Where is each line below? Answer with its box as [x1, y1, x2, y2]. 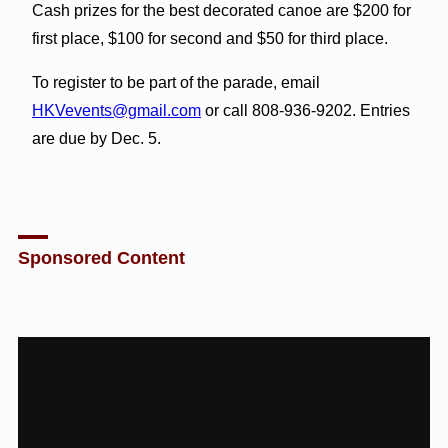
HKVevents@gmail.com [31, 101, 201, 119]
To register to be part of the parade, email [31, 73, 320, 91]
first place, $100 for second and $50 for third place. [31, 29, 388, 47]
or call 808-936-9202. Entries [200, 101, 410, 119]
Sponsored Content [17, 247, 185, 268]
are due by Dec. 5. [31, 129, 161, 147]
